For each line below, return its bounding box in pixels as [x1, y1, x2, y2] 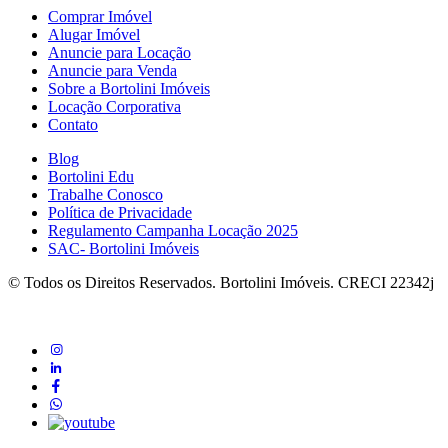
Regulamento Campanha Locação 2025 [48, 221, 298, 239]
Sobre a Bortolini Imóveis [48, 79, 210, 97]
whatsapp [47, 394, 107, 412]
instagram [47, 340, 108, 358]
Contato [48, 115, 98, 133]
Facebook [47, 376, 109, 394]
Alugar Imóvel [48, 25, 140, 43]
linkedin [47, 358, 98, 376]
